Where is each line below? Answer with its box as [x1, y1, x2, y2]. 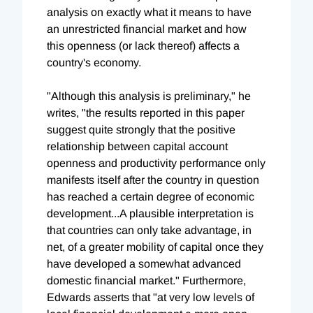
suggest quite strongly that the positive [47, 123, 235, 136]
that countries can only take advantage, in [47, 224, 252, 236]
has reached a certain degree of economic [47, 190, 254, 203]
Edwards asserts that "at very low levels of [47, 291, 254, 303]
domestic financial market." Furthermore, [47, 274, 246, 286]
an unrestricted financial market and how [47, 22, 247, 35]
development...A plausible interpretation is [47, 207, 254, 219]
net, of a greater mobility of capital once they [47, 240, 263, 253]
